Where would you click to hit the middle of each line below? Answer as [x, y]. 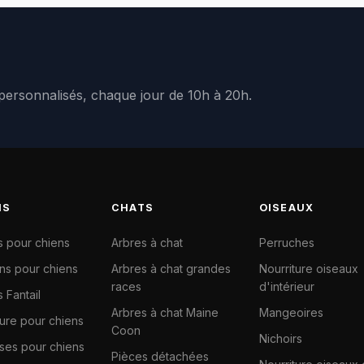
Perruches [286, 243]
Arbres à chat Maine [165, 312]
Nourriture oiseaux [308, 269]
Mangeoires [291, 312]
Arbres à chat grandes [171, 269]
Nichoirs [280, 338]
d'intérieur [286, 286]
